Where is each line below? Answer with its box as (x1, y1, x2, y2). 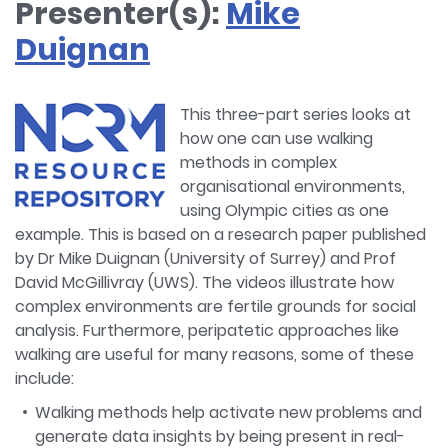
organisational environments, (180, 175, 405, 198)
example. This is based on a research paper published (15, 223, 426, 246)
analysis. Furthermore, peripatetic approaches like (15, 319, 399, 342)
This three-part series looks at (180, 103, 411, 126)
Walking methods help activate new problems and (35, 401, 422, 424)
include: (15, 367, 74, 390)
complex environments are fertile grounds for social (15, 295, 416, 318)
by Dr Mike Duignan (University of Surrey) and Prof (15, 247, 396, 270)
